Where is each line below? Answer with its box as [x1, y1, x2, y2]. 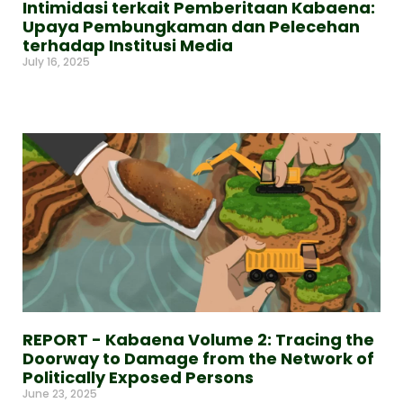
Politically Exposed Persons [22, 366, 254, 389]
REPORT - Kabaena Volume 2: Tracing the [22, 328, 374, 351]
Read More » [22, 85, 89, 100]
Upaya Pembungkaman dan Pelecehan [22, 15, 360, 38]
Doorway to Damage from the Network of [22, 347, 374, 370]
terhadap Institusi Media [22, 34, 233, 57]
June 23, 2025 [22, 386, 97, 401]
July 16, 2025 [22, 54, 90, 69]
